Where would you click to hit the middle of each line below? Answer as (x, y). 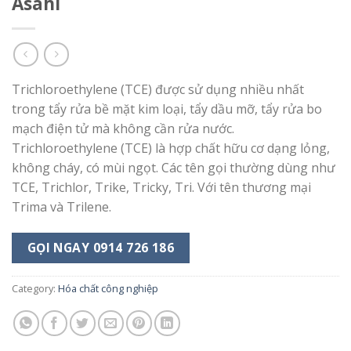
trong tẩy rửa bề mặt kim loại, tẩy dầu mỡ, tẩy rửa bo (167, 109)
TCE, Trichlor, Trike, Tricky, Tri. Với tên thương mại (161, 187)
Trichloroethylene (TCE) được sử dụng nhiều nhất (158, 89)
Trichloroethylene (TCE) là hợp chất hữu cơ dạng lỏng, (171, 148)
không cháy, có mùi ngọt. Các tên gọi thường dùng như (174, 167)
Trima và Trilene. (62, 206)
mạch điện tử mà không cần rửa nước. (123, 128)
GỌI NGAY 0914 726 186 (101, 248)
